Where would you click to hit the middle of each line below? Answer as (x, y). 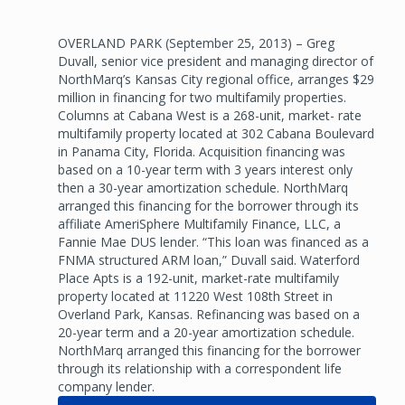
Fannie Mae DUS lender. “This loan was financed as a (213, 241)
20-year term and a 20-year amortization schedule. (206, 332)
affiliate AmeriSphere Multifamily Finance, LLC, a (199, 223)
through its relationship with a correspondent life (200, 368)
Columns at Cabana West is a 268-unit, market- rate (210, 115)
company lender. (106, 386)
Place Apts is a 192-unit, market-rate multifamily (198, 278)
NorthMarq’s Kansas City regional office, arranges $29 (216, 79)
